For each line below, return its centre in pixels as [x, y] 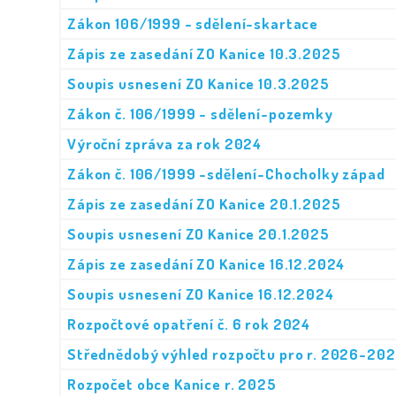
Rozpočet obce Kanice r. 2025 [172, 384]
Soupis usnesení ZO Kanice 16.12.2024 [201, 294]
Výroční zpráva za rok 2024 [165, 144]
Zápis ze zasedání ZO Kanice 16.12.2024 [206, 264]
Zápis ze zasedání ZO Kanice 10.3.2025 [204, 53]
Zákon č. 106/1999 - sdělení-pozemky [200, 114]
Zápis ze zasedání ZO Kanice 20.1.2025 [204, 204]
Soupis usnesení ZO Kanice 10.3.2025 [198, 84]
